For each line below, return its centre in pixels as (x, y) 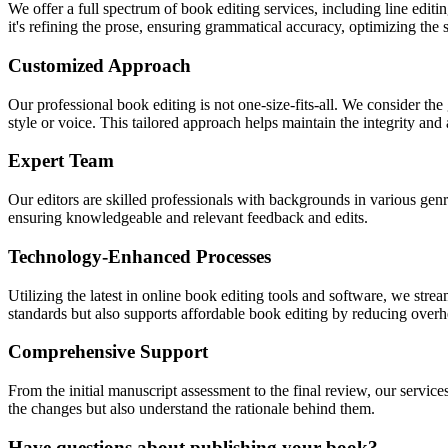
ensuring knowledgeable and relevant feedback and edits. (188, 218)
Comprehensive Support (108, 352)
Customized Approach (99, 65)
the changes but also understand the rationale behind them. (191, 409)
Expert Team (61, 161)
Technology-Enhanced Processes (139, 256)
